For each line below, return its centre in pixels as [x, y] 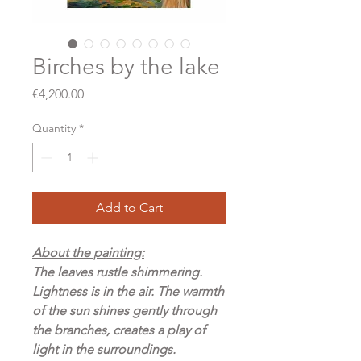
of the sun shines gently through [124, 311]
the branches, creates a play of [119, 330]
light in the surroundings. [104, 349]
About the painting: [88, 253]
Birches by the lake [126, 66]
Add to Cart [129, 207]
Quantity [54, 128]
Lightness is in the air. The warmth [128, 291]
